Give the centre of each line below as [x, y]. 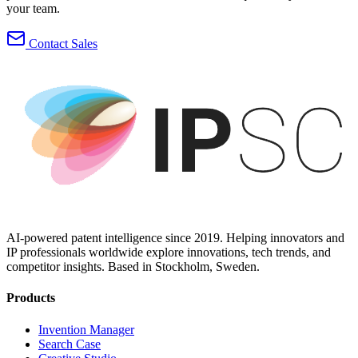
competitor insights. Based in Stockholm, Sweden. [133, 267]
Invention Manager [86, 329]
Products [31, 298]
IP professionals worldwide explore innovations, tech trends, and [169, 253]
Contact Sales [62, 44]
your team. [33, 9]
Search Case [70, 344]
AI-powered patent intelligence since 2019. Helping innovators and [175, 238]
